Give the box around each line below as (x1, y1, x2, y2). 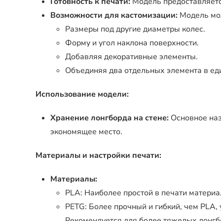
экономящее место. (50, 126, 122, 137)
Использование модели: (36, 89, 129, 100)
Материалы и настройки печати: (36, 150, 161, 161)
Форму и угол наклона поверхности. (65, 37, 199, 48)
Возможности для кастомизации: (50, 10, 178, 21)
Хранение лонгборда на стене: (50, 112, 169, 123)
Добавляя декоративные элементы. (65, 51, 198, 62)
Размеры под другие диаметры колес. (65, 24, 205, 35)
